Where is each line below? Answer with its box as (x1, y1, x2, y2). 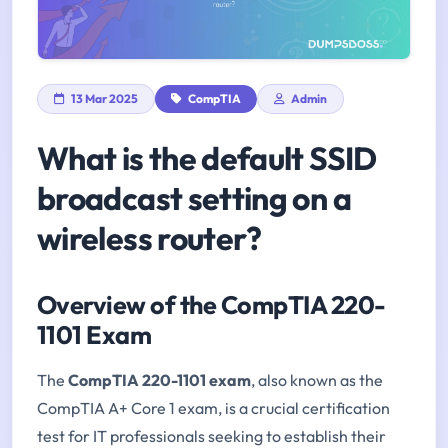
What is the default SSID (37, 137, 377, 178)
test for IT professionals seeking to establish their (37, 425, 386, 446)
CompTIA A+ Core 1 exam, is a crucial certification (37, 397, 390, 418)
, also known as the (251, 369, 383, 390)
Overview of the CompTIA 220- (37, 288, 386, 321)
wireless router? (37, 217, 262, 258)
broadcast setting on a (37, 177, 351, 218)
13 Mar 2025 (69, 90, 138, 106)
